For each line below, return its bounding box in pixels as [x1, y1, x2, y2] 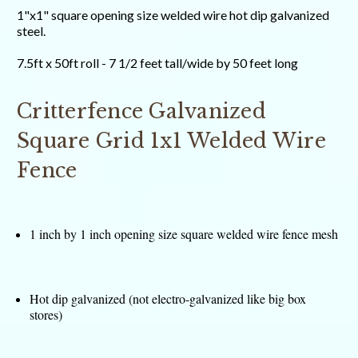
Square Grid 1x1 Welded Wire [17, 129, 326, 154]
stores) [30, 306, 63, 324]
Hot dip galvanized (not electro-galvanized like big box [30, 290, 307, 308]
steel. [17, 23, 46, 39]
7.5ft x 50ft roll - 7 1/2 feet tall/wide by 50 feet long [17, 55, 298, 71]
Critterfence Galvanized [17, 99, 266, 125]
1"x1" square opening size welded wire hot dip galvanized [17, 7, 329, 23]
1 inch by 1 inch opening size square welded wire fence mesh [30, 225, 339, 243]
